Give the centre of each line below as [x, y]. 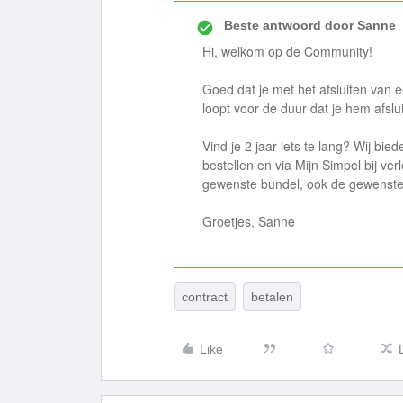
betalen [272, 297]
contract [205, 297]
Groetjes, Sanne [249, 221]
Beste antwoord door [289, 25]
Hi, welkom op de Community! [287, 51]
